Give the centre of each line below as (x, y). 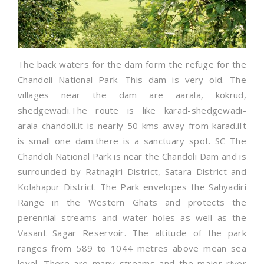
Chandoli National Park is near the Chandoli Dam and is (132, 156)
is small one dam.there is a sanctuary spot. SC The (132, 141)
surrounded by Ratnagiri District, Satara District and (132, 172)
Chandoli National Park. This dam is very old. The (132, 80)
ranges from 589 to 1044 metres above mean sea (132, 248)
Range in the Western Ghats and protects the (132, 202)
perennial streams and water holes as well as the (132, 218)
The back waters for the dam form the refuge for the (132, 65)
